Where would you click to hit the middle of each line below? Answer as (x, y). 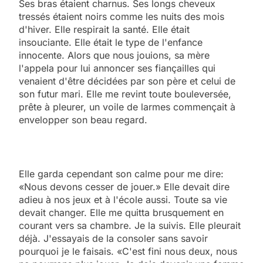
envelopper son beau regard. (83, 119)
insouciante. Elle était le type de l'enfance (111, 42)
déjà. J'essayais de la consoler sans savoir (113, 238)
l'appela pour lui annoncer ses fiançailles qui (117, 68)
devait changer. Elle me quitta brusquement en (121, 212)
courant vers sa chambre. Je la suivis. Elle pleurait (130, 225)
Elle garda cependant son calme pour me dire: (121, 173)
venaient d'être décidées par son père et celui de (127, 81)
